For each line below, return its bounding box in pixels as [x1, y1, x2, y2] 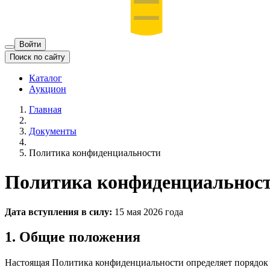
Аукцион [29, 83, 66, 94]
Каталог [29, 72, 62, 83]
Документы [29, 125, 77, 136]
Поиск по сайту [10, 52, 65, 61]
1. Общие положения [5, 229, 140, 245]
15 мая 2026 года [112, 206, 183, 217]
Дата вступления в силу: [5, 206, 112, 217]
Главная [29, 104, 61, 115]
